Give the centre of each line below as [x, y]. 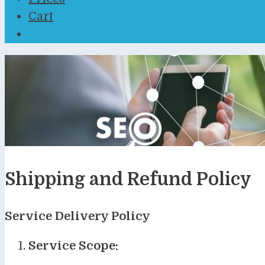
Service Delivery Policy [77, 216]
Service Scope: [73, 245]
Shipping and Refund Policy [128, 179]
